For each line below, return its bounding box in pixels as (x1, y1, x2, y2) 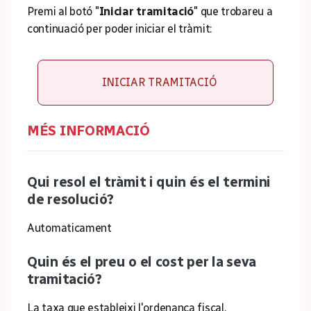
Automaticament (27, 221, 112, 235)
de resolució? (27, 191, 115, 208)
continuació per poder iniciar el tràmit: (27, 22, 212, 35)
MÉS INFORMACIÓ (27, 122, 150, 139)
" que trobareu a (194, 5, 273, 18)
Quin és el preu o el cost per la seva (27, 253, 256, 270)
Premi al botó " (27, 5, 99, 18)
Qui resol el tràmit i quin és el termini (27, 174, 271, 190)
